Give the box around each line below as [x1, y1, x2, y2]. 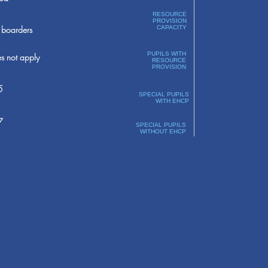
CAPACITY [156, 24, 187, 31]
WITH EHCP [155, 98, 189, 104]
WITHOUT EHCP [139, 128, 186, 135]
